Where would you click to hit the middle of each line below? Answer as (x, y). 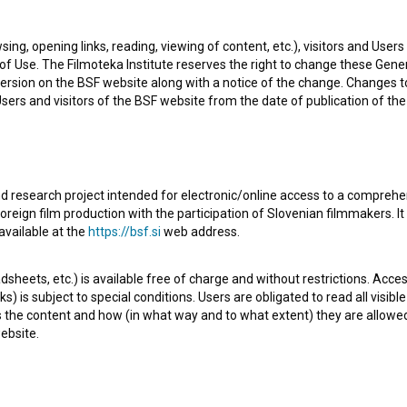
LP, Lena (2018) (248, 230)
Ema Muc (308, 256)
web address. (200, 232)
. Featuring (330, 230)
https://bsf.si (124, 232)
